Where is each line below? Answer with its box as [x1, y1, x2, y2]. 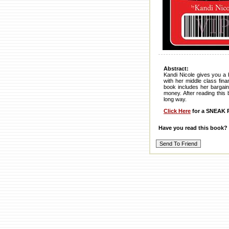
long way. [164, 96, 187, 103]
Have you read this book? [158, 125, 227, 131]
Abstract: [164, 65, 189, 72]
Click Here [164, 108, 191, 114]
